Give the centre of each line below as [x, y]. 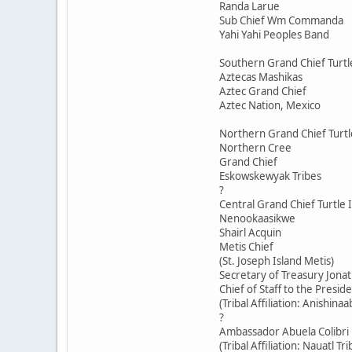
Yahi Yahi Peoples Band [274, 34]
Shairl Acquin [250, 232]
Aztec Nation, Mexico [270, 105]
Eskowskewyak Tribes [270, 176]
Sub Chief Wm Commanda [281, 20]
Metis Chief [246, 246]
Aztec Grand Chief [263, 91]
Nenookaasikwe [257, 218]
